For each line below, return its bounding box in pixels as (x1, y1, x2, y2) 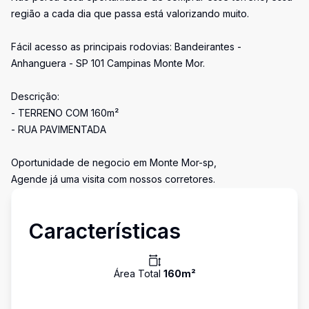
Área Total (113, 268, 163, 279)
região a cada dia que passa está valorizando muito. (11, 8, 249, 19)
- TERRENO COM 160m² (11, 107, 119, 119)
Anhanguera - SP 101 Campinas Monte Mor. (11, 57, 205, 69)
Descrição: (11, 90, 59, 102)
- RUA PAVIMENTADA (11, 123, 106, 135)
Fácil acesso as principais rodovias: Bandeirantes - (11, 41, 241, 52)
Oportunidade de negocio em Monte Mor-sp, (11, 157, 217, 168)
